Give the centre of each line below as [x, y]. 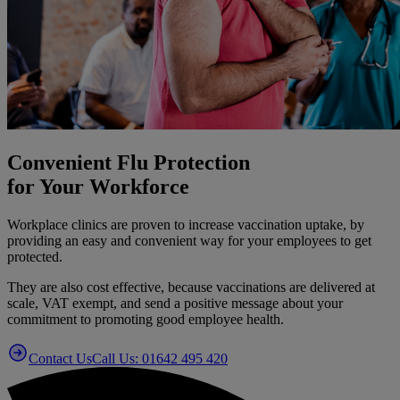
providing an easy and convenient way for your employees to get [189, 240]
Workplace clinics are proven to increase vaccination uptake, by [186, 224]
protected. [35, 256]
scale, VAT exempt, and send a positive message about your [175, 303]
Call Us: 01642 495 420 [160, 358]
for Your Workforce [98, 186]
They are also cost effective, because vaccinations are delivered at [191, 287]
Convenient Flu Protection [129, 162]
